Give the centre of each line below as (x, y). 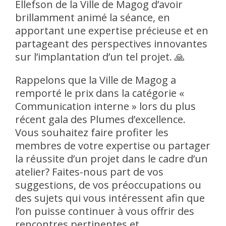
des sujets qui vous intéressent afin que (110, 198)
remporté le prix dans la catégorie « (100, 93)
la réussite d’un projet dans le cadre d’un (111, 158)
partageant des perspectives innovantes (111, 43)
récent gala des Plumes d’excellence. (100, 119)
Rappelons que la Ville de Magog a (96, 80)
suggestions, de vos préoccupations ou (108, 185)
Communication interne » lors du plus (105, 106)
